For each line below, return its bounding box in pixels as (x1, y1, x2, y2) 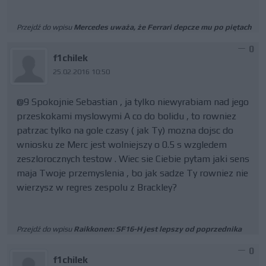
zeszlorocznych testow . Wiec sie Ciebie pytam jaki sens (17, 153, 249, 164)
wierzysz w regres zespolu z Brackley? (17, 182, 177, 193)
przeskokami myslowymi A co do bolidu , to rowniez (17, 110, 236, 122)
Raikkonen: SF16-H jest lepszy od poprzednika (74, 224, 242, 233)
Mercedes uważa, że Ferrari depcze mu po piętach (74, 23, 252, 31)
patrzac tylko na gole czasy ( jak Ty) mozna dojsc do (17, 125, 233, 136)
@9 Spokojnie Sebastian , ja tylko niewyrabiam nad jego (17, 96, 249, 107)
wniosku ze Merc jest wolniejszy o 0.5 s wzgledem (17, 139, 227, 150)
